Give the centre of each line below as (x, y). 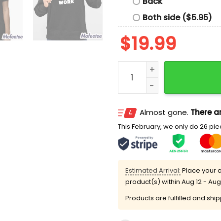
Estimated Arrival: (153, 171)
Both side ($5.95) (177, 17)
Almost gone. (165, 112)
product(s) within (153, 182)
